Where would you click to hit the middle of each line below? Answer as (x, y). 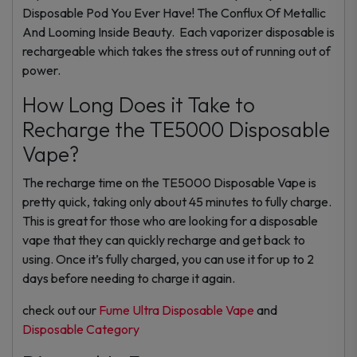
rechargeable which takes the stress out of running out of (177, 51)
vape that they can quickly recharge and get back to (164, 239)
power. (41, 70)
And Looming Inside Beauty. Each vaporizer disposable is (178, 31)
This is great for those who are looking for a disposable (170, 220)
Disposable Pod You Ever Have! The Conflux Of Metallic (174, 12)
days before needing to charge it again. (129, 278)
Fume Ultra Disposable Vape (177, 310)
